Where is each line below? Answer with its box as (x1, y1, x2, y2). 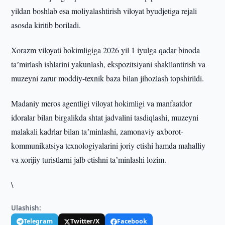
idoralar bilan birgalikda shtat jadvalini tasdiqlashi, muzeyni (11, 112, 199, 123)
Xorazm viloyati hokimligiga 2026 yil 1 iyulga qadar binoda (11, 45, 200, 55)
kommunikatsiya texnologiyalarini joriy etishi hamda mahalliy (11, 140, 206, 151)
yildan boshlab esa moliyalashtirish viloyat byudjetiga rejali (11, 6, 197, 16)
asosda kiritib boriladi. (11, 20, 81, 30)
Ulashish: (11, 203, 42, 212)
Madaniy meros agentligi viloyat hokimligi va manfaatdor (11, 98, 192, 108)
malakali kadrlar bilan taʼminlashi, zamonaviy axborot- (11, 126, 184, 137)
